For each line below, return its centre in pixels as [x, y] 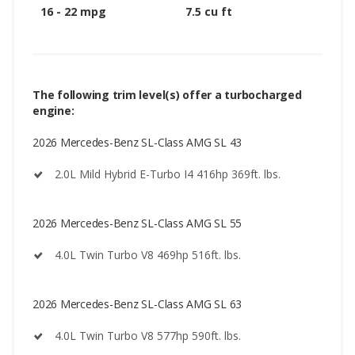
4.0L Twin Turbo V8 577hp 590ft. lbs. [148, 335]
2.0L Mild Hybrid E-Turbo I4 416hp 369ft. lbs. [168, 174]
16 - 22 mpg [73, 11]
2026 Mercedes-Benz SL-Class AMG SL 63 [137, 303]
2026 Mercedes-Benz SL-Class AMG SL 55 [137, 223]
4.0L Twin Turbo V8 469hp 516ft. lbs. [148, 254]
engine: [53, 110]
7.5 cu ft [209, 11]
